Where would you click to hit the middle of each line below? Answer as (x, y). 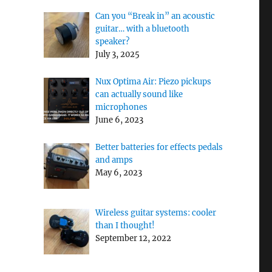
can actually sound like (139, 95)
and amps (114, 160)
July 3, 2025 (117, 54)
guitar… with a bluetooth (142, 29)
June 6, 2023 (119, 120)
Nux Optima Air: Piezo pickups (153, 82)
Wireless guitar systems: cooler (155, 213)
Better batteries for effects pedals (159, 148)
